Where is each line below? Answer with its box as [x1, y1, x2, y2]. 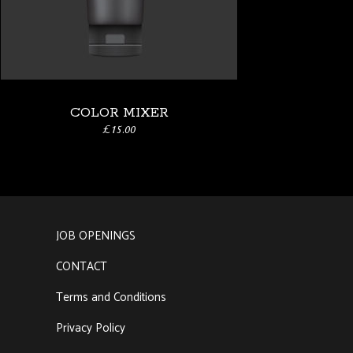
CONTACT [56, 257, 107, 277]
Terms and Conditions [56, 288, 166, 307]
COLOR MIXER [69, 104, 169, 121]
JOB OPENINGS [56, 226, 136, 246]
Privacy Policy [56, 318, 125, 338]
